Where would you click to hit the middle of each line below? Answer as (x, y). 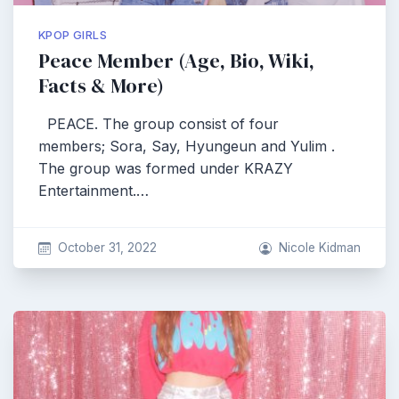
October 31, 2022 (107, 248)
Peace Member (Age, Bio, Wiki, (176, 61)
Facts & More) (101, 86)
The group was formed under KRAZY (166, 168)
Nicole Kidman (320, 248)
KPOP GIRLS (73, 35)
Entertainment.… (94, 191)
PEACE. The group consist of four (159, 124)
